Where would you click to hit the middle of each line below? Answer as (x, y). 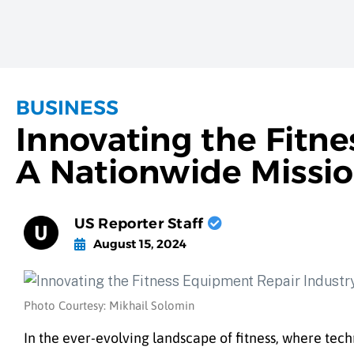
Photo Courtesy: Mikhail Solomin (109, 306)
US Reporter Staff (141, 224)
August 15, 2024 (139, 244)
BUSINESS (67, 107)
